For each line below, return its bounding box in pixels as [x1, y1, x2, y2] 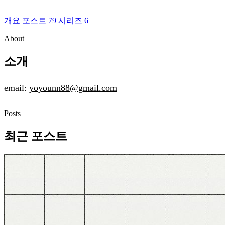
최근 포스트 [4, 129, 67, 143]
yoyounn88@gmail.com [29, 82, 117, 93]
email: [4, 82, 29, 93]
